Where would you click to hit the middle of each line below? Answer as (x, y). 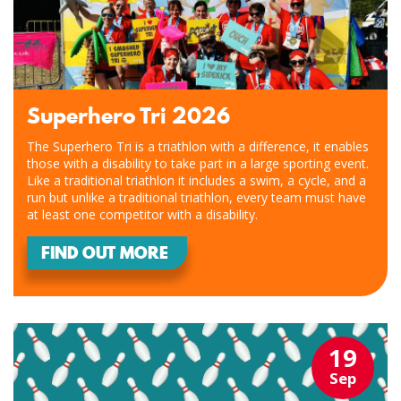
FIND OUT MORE (105, 252)
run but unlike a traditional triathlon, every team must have (196, 197)
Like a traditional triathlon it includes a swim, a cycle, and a (196, 180)
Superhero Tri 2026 (128, 116)
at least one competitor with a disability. (142, 214)
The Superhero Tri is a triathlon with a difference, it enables (198, 146)
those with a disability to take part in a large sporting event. (200, 163)
